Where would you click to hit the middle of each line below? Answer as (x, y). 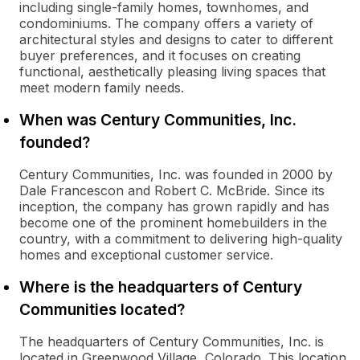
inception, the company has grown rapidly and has (174, 207)
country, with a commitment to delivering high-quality (181, 239)
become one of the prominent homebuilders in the (173, 223)
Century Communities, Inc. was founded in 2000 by (176, 174)
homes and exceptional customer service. (146, 255)
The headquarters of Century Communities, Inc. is (172, 342)
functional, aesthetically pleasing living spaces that (172, 72)
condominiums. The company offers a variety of (166, 23)
